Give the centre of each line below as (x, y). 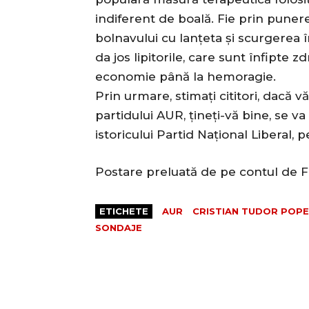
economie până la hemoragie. (186, 77)
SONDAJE (119, 228)
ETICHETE (124, 211)
